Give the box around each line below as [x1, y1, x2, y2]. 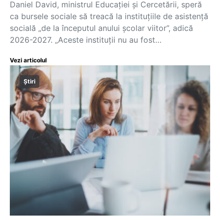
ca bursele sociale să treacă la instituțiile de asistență [10, 11, 208, 21]
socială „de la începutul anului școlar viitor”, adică [10, 23, 193, 33]
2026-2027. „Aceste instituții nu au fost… [10, 35, 162, 45]
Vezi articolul [10, 56, 47, 64]
